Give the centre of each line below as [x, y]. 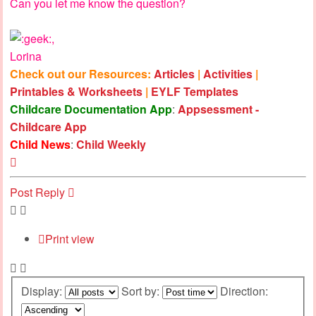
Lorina [26, 56]
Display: [43, 291]
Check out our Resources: [82, 73]
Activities [228, 73]
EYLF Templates [195, 91]
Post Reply [37, 192]
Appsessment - [218, 109]
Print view [70, 238]
